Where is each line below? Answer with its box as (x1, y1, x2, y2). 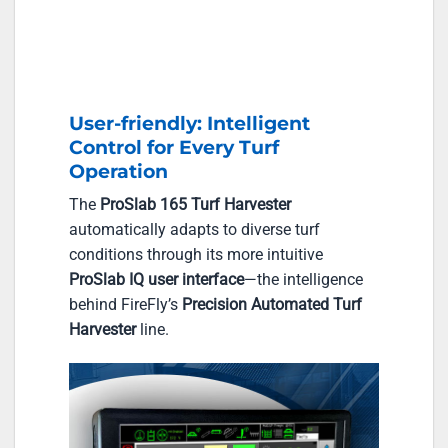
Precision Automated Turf (182, 295, 362, 315)
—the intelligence (244, 270, 363, 290)
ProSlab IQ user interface (69, 270, 244, 290)
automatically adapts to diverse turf (69, 220, 320, 240)
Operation (69, 158, 168, 183)
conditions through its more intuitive (69, 245, 323, 265)
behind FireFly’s (69, 295, 182, 315)
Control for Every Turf (69, 134, 279, 159)
